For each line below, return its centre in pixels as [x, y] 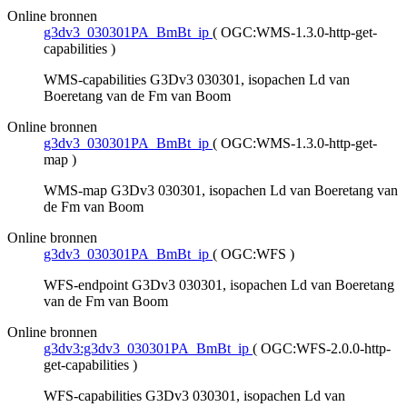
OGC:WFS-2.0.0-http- [326, 349]
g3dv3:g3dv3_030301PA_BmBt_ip [146, 349]
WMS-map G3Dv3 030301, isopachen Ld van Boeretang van [221, 191]
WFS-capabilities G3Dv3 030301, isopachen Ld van [194, 396]
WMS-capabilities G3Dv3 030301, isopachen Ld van [197, 80]
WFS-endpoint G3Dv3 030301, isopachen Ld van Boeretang [219, 285]
